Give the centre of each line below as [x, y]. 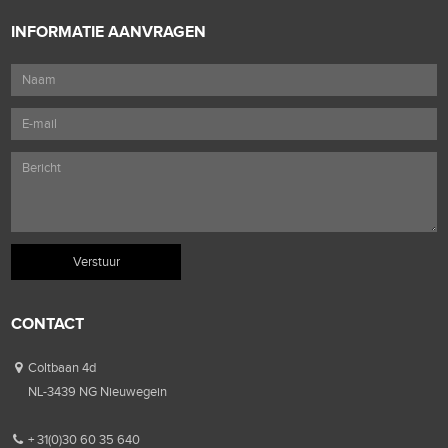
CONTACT [48, 324]
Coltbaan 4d [61, 368]
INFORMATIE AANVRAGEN [109, 32]
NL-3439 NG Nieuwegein [97, 392]
